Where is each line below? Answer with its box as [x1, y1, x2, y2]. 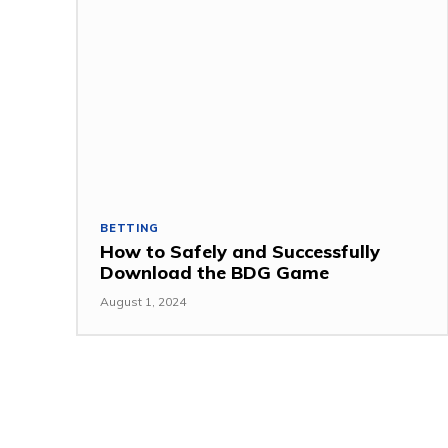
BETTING [100, 220, 159, 235]
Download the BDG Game [100, 260, 329, 284]
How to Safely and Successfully [100, 239, 380, 263]
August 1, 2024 [100, 293, 186, 309]
